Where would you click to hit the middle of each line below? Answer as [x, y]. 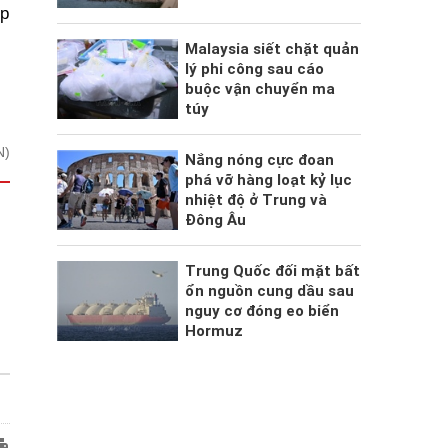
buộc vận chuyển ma [259, 88]
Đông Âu [215, 219]
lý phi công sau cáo [254, 68]
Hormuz [213, 330]
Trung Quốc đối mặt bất [272, 270]
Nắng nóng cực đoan [259, 159]
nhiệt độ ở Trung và [255, 199]
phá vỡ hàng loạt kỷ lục [268, 179]
